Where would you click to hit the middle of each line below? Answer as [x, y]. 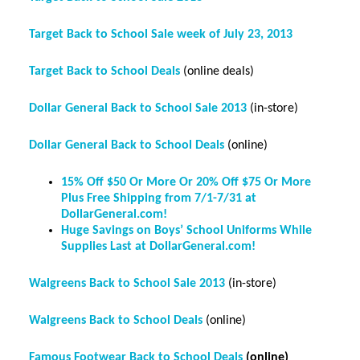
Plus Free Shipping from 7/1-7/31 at [158, 198]
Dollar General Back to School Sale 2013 [137, 108]
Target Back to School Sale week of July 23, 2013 [160, 35]
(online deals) [217, 72]
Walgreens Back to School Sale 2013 [127, 284]
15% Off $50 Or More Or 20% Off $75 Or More [186, 182]
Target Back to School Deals [104, 72]
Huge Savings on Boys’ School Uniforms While [186, 231]
